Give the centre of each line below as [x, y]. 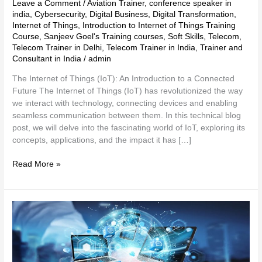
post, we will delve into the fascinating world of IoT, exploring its [129, 127]
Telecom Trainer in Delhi [57, 48]
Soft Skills [186, 37]
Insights [26, 244]
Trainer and [222, 48]
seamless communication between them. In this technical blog [127, 115]
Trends [25, 219]
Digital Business [119, 15]
